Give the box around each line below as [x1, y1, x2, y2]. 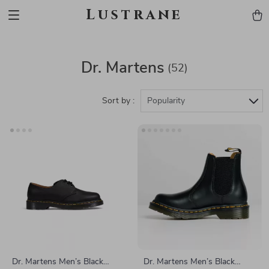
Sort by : [102, 97, 134, 105]
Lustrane [85, 5, 184, 25]
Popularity [147, 97, 185, 105]
